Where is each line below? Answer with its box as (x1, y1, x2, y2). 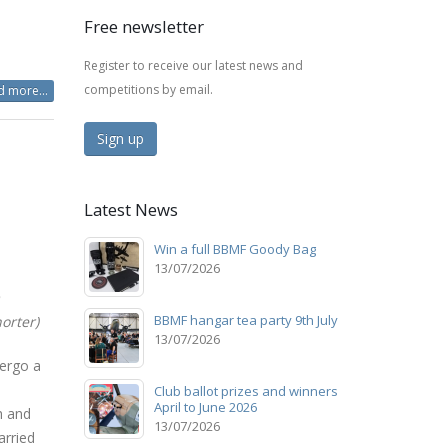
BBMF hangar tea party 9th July (153, 310, 338, 329)
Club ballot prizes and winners (153, 381, 338, 400)
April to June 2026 (153, 397, 257, 416)
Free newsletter (83, 14, 204, 38)
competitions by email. (83, 80, 213, 98)
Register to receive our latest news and (83, 56, 303, 74)
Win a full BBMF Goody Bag (153, 239, 316, 258)
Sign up (96, 128, 144, 148)
